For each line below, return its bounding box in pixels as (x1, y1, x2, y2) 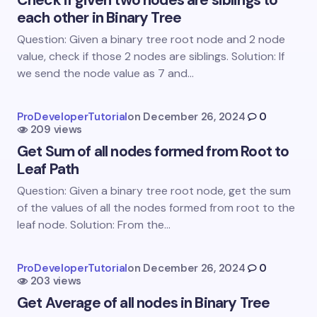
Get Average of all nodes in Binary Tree (17, 293, 270, 313)
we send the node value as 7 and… (17, 66, 194, 81)
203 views (30, 274, 82, 289)
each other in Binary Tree (17, 8, 182, 28)
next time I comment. (52, 201, 153, 214)
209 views (30, 122, 83, 137)
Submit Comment (109, 236, 208, 251)
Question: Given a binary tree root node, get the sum (17, 183, 291, 199)
